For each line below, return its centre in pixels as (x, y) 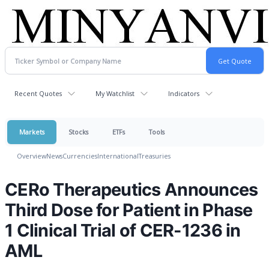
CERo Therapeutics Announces (131, 189)
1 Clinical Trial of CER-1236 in (123, 230)
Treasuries (155, 156)
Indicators (184, 93)
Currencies (80, 156)
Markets (32, 132)
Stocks (78, 132)
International (118, 156)
